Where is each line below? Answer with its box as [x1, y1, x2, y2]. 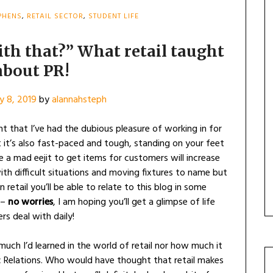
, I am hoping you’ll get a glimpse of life [53, 194, 215, 210]
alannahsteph [52, 92, 107, 108]
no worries [8, 194, 53, 210]
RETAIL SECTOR [26, 10, 83, 23]
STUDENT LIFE [88, 10, 139, 23]
